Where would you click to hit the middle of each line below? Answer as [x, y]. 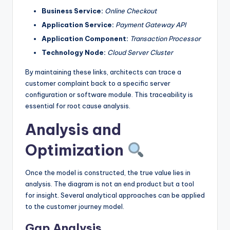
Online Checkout [131, 11]
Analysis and [73, 130]
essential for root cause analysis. [78, 106]
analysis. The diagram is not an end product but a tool [110, 184]
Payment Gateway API [151, 24]
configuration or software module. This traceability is [109, 95]
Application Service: [78, 24]
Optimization [76, 150]
